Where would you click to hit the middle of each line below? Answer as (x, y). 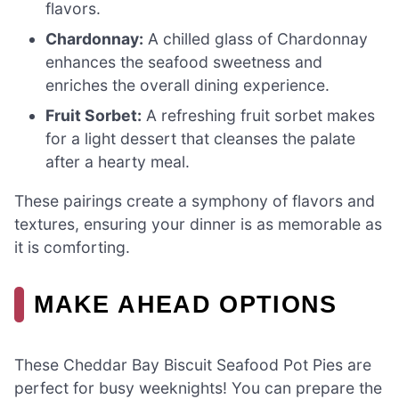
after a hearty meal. (118, 162)
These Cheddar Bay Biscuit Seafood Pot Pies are (193, 365)
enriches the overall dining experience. (188, 85)
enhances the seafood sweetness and (184, 62)
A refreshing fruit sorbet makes (259, 116)
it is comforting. (72, 247)
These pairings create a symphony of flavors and (195, 200)
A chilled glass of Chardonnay (256, 39)
